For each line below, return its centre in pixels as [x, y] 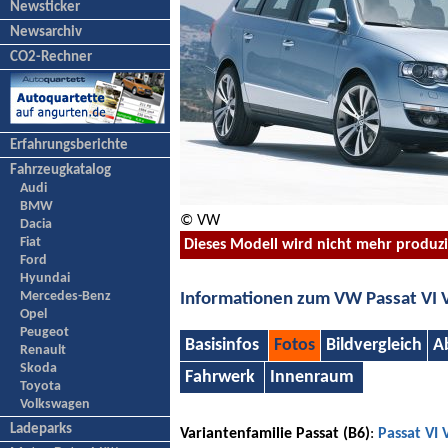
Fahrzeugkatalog [60, 170]
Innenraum [312, 378]
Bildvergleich [374, 346]
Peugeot [44, 332]
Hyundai [45, 278]
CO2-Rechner [51, 57]
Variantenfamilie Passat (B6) [275, 434]
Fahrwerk [220, 378]
